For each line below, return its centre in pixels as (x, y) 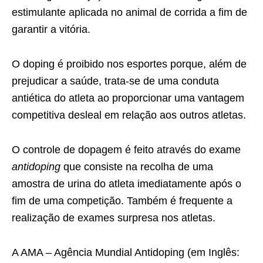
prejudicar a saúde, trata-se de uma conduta (115, 81)
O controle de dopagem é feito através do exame (126, 149)
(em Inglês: (212, 252)
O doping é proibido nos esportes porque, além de (129, 64)
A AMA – (33, 252)
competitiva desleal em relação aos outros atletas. (129, 115)
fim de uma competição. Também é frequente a (122, 200)
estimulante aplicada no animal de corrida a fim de (129, 12)
